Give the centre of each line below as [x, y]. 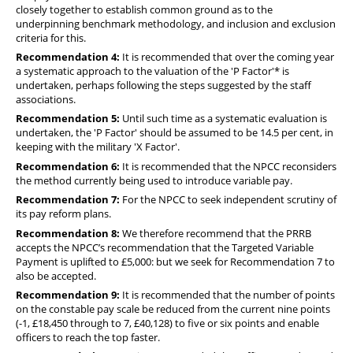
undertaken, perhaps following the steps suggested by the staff [163, 85]
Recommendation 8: [68, 233]
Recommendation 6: [68, 166]
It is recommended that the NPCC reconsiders [228, 166]
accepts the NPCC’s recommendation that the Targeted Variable [165, 247]
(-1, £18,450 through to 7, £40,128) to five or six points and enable [167, 323]
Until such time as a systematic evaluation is [223, 119]
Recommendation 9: [68, 294]
